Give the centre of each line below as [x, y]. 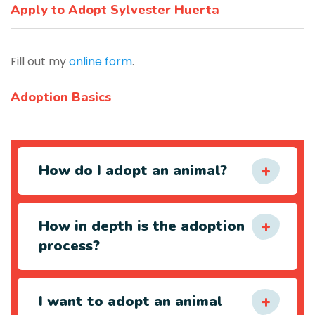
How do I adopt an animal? [133, 171]
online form [101, 62]
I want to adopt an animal [131, 301]
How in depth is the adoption [142, 226]
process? [69, 246]
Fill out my [40, 62]
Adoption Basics [61, 97]
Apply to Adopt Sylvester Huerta [115, 10]
